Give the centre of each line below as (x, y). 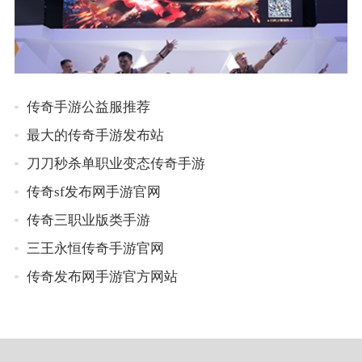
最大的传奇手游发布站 (96, 136)
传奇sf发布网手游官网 (94, 192)
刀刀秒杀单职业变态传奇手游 (116, 164)
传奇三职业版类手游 (89, 221)
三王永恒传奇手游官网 (96, 249)
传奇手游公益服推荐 (89, 107)
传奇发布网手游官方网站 (103, 277)
